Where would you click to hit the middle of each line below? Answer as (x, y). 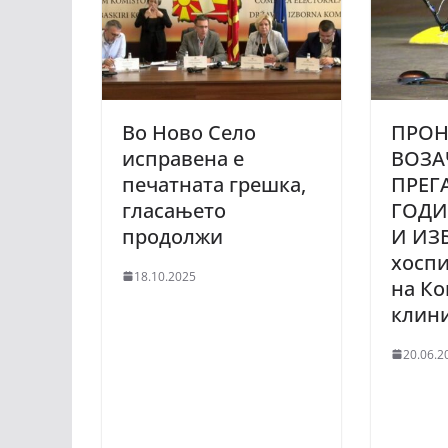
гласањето (174, 210)
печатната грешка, (214, 184)
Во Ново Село (189, 132)
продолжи (175, 236)
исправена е (183, 158)
